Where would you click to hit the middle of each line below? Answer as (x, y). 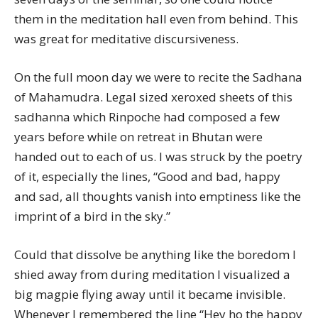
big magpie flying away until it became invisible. (150, 295)
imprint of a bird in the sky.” (92, 216)
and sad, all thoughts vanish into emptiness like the (158, 197)
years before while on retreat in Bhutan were (138, 137)
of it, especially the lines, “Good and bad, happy (147, 177)
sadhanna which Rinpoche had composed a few (147, 117)
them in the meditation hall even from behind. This (156, 19)
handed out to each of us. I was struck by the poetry (158, 157)
